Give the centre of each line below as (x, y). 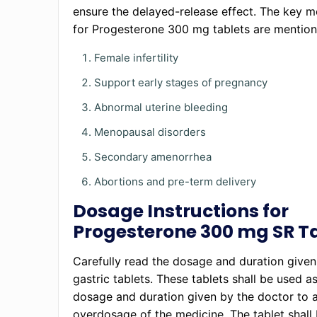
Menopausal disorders (150, 132)
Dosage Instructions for (181, 211)
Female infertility (137, 58)
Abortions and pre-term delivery (175, 181)
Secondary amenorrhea (153, 157)
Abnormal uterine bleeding (161, 107)
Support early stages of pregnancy (183, 82)
